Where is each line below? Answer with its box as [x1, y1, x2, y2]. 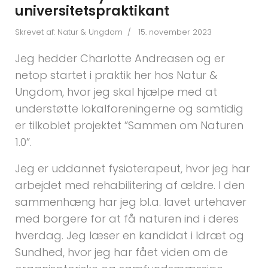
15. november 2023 [138, 26, 212, 38]
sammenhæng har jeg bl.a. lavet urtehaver [15, 194, 246, 209]
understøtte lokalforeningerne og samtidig [15, 101, 243, 116]
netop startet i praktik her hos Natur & [15, 68, 217, 83]
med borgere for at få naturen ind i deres [15, 211, 239, 226]
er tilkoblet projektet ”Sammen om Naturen [15, 118, 243, 133]
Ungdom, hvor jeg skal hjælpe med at [15, 84, 217, 99]
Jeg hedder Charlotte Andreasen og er [15, 51, 225, 66]
